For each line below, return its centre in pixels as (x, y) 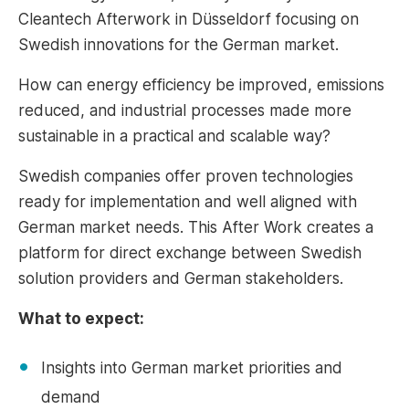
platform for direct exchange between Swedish (190, 253)
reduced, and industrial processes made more (185, 110)
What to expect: (81, 319)
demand (71, 397)
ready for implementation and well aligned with (188, 202)
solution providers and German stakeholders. (181, 278)
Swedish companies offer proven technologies (186, 176)
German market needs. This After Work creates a (196, 227)
